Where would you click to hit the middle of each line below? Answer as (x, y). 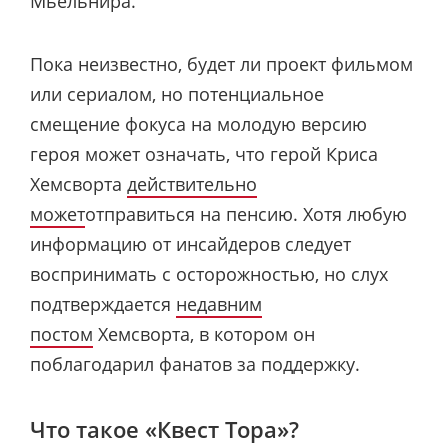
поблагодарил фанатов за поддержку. (195, 363)
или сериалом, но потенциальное (177, 93)
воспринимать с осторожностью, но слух (209, 273)
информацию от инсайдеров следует (190, 243)
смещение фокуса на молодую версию (198, 123)
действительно (192, 183)
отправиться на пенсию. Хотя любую (246, 213)
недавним (219, 303)
